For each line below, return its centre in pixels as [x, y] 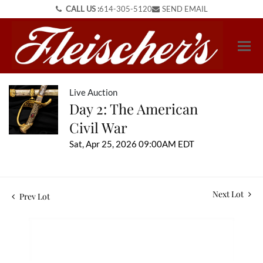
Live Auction [93, 92]
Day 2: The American [134, 109]
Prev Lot [34, 197]
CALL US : [81, 9]
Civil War [98, 128]
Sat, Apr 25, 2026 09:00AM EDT [132, 144]
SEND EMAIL [185, 9]
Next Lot [229, 194]
